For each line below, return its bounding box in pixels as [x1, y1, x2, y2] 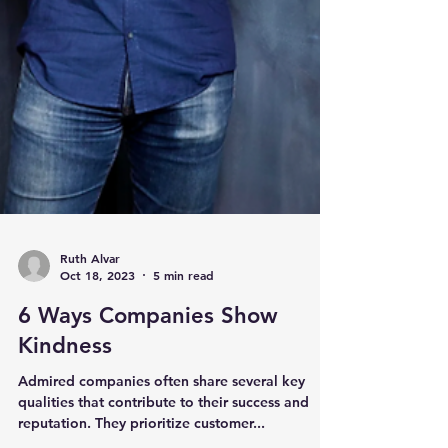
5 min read [153, 411, 214, 427]
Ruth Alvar [60, 393, 120, 410]
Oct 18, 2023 [60, 411, 135, 427]
